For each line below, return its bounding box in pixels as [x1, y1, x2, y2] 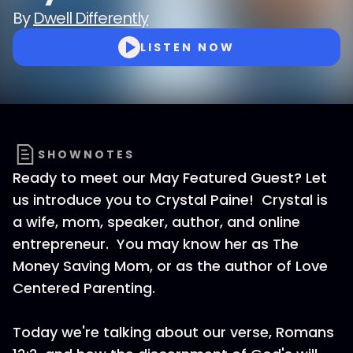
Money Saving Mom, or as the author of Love [13, 256, 328, 276]
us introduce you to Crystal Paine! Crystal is [13, 190, 328, 210]
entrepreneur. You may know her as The [13, 234, 299, 254]
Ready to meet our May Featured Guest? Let [13, 168, 327, 188]
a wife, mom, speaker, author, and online [13, 212, 300, 232]
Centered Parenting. [13, 278, 159, 298]
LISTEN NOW [140, 39, 235, 55]
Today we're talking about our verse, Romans [13, 322, 334, 342]
